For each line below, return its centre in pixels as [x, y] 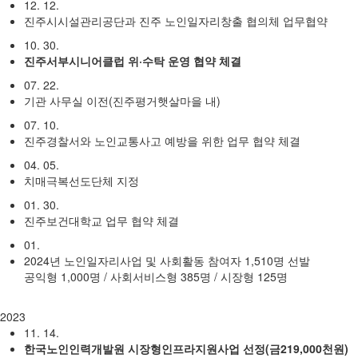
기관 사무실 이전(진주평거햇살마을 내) [122, 101]
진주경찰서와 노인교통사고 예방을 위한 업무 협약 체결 [162, 141]
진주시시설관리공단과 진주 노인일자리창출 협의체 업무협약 [176, 21]
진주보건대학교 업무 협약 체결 [101, 221]
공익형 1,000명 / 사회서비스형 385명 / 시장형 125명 [156, 277]
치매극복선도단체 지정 [82, 181]
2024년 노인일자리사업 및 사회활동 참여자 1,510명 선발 [167, 261]
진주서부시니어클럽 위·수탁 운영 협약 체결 [133, 61]
